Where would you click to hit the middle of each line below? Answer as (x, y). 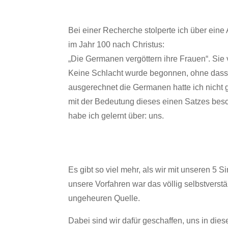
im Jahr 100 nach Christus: (117, 44)
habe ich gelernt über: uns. (116, 116)
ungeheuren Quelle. (104, 198)
